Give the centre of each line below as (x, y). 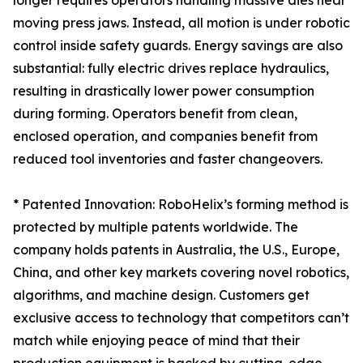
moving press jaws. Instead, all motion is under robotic (181, 23)
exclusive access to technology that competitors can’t (181, 318)
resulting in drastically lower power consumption (164, 91)
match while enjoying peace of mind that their (156, 341)
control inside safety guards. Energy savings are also (178, 46)
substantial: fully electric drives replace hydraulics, (171, 68)
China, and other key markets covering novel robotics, (181, 273)
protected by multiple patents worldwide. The (156, 227)
